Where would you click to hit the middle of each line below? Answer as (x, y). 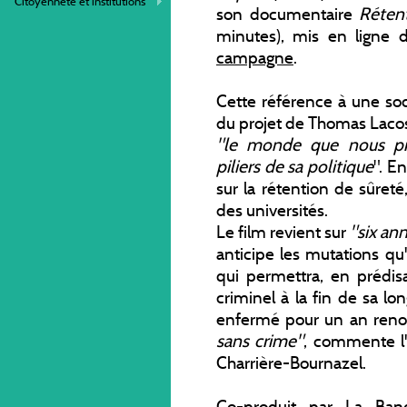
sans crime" (260, 340)
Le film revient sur (283, 231)
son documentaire (288, 13)
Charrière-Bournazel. (291, 362)
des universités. (272, 209)
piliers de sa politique (295, 166)
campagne (255, 57)
